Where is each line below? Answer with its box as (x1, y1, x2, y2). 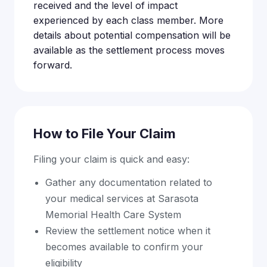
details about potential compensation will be (33, 29, 231, 41)
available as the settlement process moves (33, 44, 225, 56)
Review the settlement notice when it (45, 225, 210, 237)
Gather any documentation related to (45, 176, 212, 188)
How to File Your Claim (33, 126, 176, 141)
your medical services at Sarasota (45, 193, 198, 204)
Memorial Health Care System (45, 209, 181, 221)
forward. (33, 59, 72, 71)
